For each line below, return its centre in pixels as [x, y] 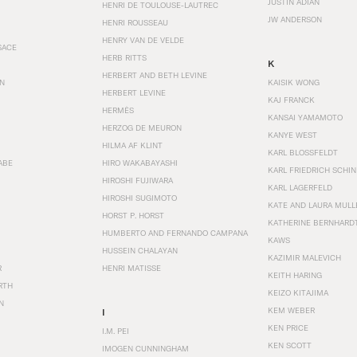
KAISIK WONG [294, 82]
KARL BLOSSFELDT [303, 152]
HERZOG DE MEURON [142, 127]
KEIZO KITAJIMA [298, 292]
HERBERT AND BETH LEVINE [155, 75]
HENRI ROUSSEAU [135, 22]
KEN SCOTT [290, 345]
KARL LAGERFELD [300, 187]
